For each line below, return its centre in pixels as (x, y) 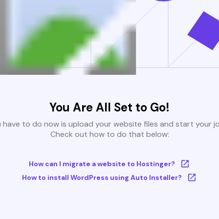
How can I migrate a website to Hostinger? (102, 164)
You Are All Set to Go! (109, 108)
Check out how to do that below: (109, 134)
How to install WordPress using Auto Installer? (102, 178)
